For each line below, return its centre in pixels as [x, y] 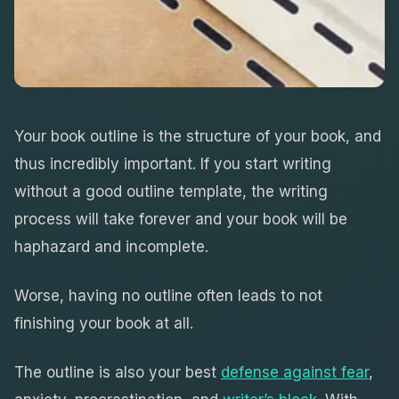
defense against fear [295, 372]
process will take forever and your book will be [181, 219]
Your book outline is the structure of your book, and [198, 136]
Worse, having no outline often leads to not [168, 295]
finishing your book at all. [104, 323]
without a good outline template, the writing [171, 191]
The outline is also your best [118, 372]
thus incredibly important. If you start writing [173, 163]
